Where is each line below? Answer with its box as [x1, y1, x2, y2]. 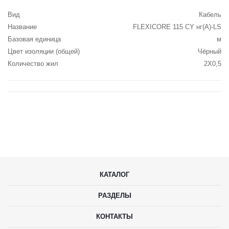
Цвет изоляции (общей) [8, 48, 80, 55]
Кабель [199, 11, 221, 18]
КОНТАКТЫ [96, 213, 133, 220]
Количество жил [8, 60, 58, 67]
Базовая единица [8, 35, 61, 43]
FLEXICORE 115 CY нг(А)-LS [133, 23, 221, 31]
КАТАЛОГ [100, 171, 129, 178]
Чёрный [198, 48, 221, 55]
